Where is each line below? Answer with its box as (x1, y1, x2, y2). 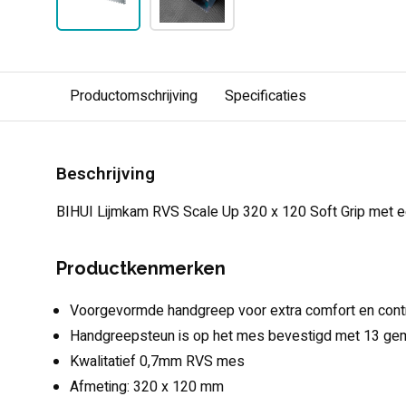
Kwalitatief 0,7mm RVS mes (70, 351, 245, 372)
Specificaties (225, 85, 306, 107)
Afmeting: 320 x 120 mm (70, 376, 224, 398)
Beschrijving (56, 161, 155, 187)
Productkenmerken (56, 257, 226, 279)
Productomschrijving (70, 85, 198, 107)
